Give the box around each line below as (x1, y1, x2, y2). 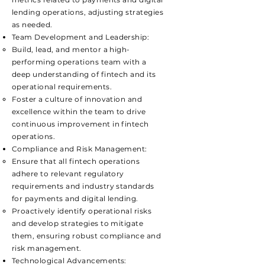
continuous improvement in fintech (12, 119, 149, 128)
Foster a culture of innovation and (12, 95, 143, 104)
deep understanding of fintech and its (12, 70, 156, 79)
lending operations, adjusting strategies (12, 8, 164, 17)
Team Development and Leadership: (12, 33, 150, 41)
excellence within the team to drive (12, 107, 146, 116)
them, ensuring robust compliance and (12, 231, 161, 240)
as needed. (12, 20, 53, 29)
